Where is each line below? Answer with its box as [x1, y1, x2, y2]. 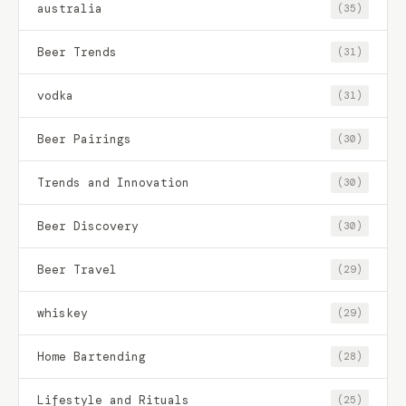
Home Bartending [37, 348, 146, 364]
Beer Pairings [37, 130, 131, 147]
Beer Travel [37, 261, 117, 277]
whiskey [37, 304, 88, 321]
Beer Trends [37, 43, 117, 60]
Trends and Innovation [37, 174, 189, 190]
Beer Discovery [37, 217, 139, 234]
